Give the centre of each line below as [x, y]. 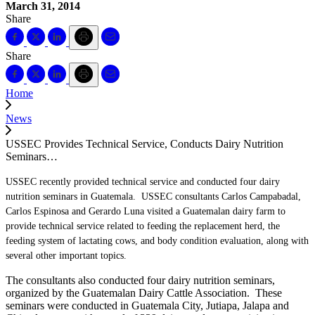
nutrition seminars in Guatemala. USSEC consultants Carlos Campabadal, [153, 196]
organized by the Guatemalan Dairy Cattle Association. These [144, 292]
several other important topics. [66, 255]
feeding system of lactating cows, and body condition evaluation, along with [157, 240]
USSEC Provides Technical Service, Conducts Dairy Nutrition [144, 143]
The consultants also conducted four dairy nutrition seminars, [140, 280]
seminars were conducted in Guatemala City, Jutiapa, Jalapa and [147, 305]
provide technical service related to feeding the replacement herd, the [143, 226]
